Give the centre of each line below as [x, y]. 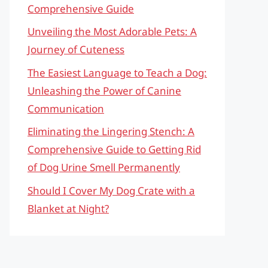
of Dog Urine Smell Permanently [104, 167]
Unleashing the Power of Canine [104, 90]
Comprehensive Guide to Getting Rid [114, 149]
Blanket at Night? [68, 208]
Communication [66, 108]
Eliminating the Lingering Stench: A [111, 131]
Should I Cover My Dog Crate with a [111, 190]
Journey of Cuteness [76, 49]
